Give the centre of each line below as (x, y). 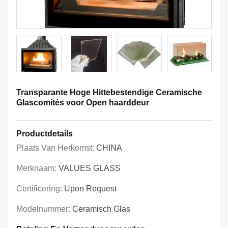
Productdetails (45, 134)
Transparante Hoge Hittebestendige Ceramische (109, 93)
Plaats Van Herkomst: (56, 148)
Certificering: (40, 189)
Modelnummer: (44, 209)
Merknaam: (37, 168)
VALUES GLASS (90, 168)
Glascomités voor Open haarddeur (83, 103)
